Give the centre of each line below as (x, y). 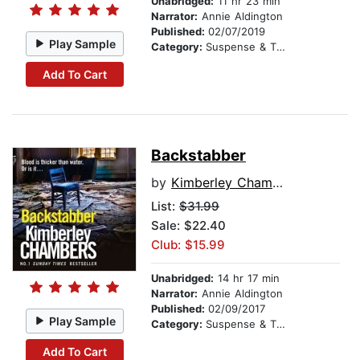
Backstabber (198, 156)
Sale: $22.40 (188, 226)
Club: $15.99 (188, 245)
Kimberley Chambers (222, 183)
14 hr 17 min (247, 278)
